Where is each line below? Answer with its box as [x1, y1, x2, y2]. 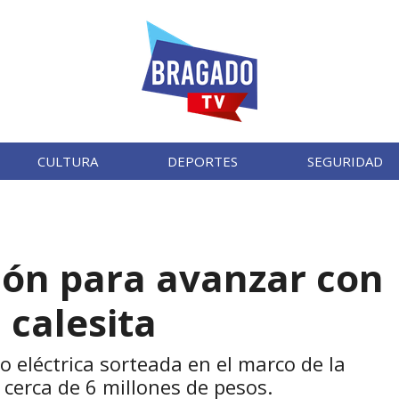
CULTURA [37, 152, 98, 170]
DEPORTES [167, 152, 238, 170]
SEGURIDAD [307, 152, 384, 170]
